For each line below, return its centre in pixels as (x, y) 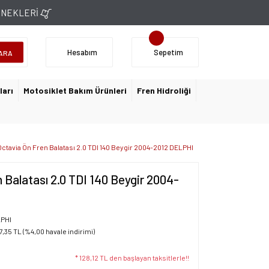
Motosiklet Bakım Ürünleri (75, 90)
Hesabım (82, 52)
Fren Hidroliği (164, 90)
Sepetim (168, 52)
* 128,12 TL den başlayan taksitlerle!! (132, 258)
